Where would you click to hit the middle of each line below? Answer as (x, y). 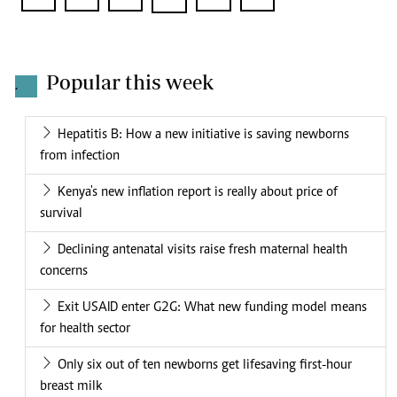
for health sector (85, 329)
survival (61, 214)
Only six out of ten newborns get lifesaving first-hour (205, 366)
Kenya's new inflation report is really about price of (198, 193)
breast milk (71, 387)
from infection (80, 156)
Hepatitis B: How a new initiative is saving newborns (203, 135)
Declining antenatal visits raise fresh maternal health (202, 250)
